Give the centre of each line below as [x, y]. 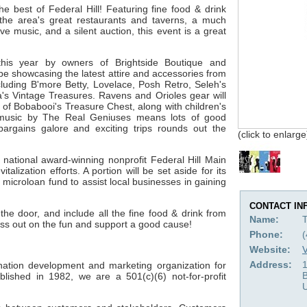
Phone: [266, 234]
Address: [271, 265]
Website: [270, 249]
